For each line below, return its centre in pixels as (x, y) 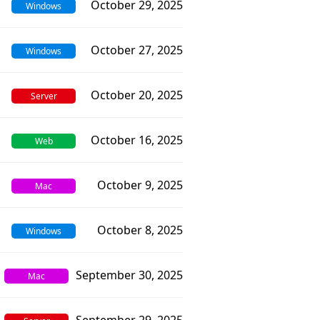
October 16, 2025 (137, 140)
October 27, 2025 (137, 50)
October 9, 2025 (140, 185)
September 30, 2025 (129, 275)
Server (44, 96)
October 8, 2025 (140, 230)
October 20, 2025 (137, 95)
